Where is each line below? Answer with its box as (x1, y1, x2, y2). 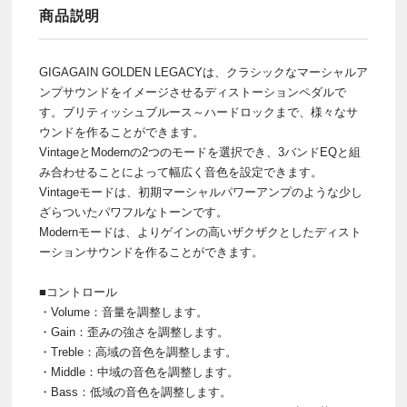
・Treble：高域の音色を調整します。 (39, 345, 237, 360)
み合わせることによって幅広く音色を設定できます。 (39, 165, 323, 180)
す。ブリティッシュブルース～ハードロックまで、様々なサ (39, 105, 358, 120)
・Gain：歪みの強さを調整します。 (39, 325, 229, 340)
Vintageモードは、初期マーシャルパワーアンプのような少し (39, 185, 362, 200)
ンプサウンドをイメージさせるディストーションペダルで (39, 85, 346, 100)
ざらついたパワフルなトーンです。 (39, 205, 228, 220)
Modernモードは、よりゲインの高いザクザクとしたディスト (39, 225, 362, 240)
